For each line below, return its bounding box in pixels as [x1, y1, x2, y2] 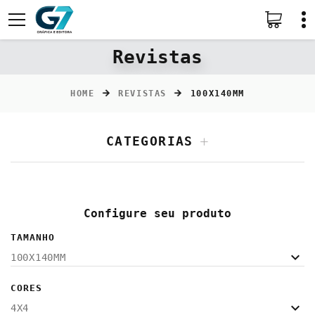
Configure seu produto [84, 207, 231, 220]
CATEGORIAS [106, 134, 193, 148]
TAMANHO [11, 232, 55, 243]
